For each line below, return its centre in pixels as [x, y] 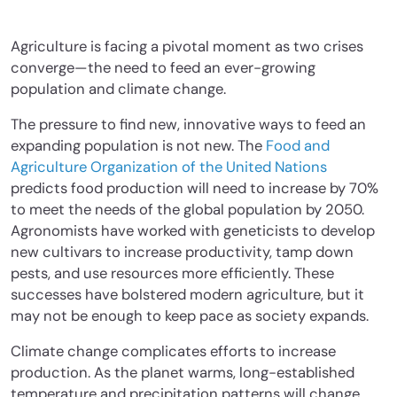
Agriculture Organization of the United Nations [169, 167]
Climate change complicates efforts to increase [173, 351]
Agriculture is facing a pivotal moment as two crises [187, 46]
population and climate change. [118, 89]
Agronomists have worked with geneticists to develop [193, 230]
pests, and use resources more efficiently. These [172, 273]
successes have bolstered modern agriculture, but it [187, 294]
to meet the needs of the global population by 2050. [187, 209]
